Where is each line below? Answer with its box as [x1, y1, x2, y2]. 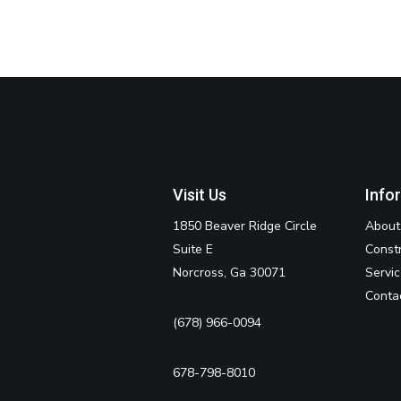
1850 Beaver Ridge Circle [173, 218, 317, 235]
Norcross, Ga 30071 [173, 264, 286, 282]
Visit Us [173, 185, 226, 205]
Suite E [173, 241, 213, 259]
